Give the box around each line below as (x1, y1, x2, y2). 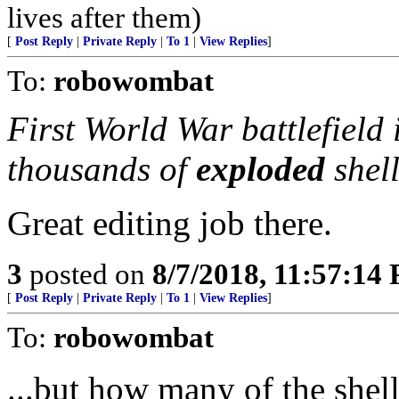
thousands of (7, 150, 196, 188)
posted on (22, 257, 152, 290)
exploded (196, 150, 334, 188)
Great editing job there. (7, 204, 332, 242)
